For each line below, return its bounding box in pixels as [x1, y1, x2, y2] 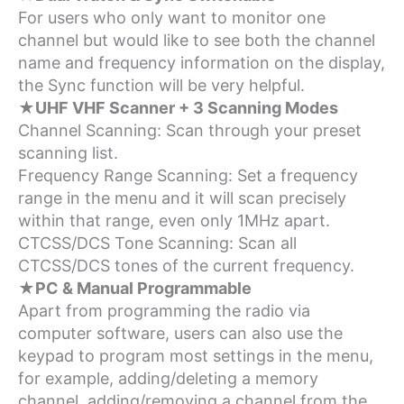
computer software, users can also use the [18, 323, 343, 343]
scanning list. [18, 142, 118, 162]
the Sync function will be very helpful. [18, 75, 305, 95]
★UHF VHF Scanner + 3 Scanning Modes [18, 97, 338, 117]
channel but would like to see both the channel [18, 30, 375, 50]
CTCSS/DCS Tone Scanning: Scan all [18, 233, 297, 252]
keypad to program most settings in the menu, [18, 345, 373, 365]
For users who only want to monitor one [18, 7, 326, 27]
